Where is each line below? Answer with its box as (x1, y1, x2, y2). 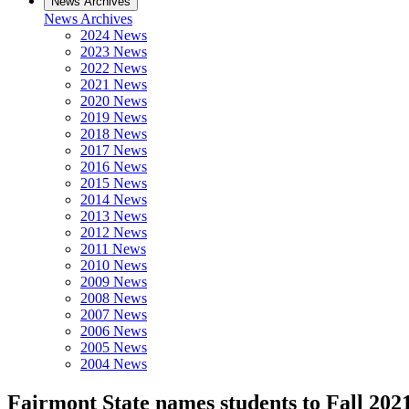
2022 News (80, 60, 147, 76)
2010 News (80, 257, 147, 273)
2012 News (80, 225, 147, 240)
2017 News (80, 142, 147, 158)
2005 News (80, 340, 147, 355)
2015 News (80, 175, 147, 191)
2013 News (80, 208, 147, 224)
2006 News (80, 323, 147, 339)
